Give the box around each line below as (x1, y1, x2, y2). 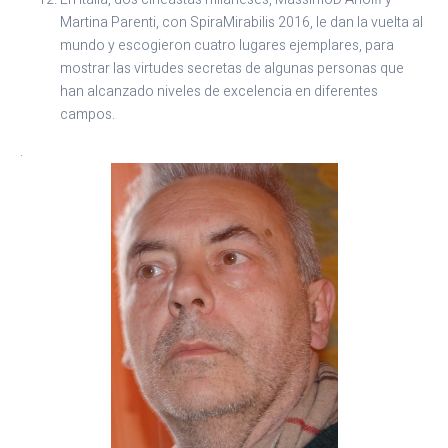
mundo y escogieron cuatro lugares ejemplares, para (60, 35, 394, 57)
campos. (60, 104, 115, 126)
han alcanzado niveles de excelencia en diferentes (60, 81, 378, 103)
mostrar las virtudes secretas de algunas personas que (60, 58, 404, 80)
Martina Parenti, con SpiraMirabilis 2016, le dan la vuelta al (60, 12, 423, 34)
